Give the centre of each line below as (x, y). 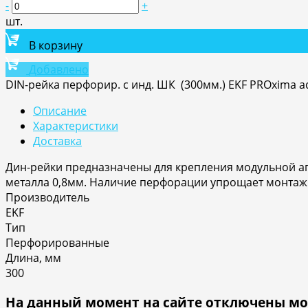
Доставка (57, 141)
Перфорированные (57, 243)
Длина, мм (33, 258)
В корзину (56, 46)
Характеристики (76, 126)
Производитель (47, 198)
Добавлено (59, 70)
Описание (60, 111)
